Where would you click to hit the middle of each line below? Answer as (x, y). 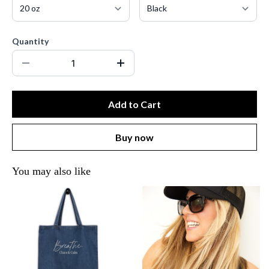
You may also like (51, 171)
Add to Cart (134, 104)
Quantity (30, 41)
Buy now (134, 137)
